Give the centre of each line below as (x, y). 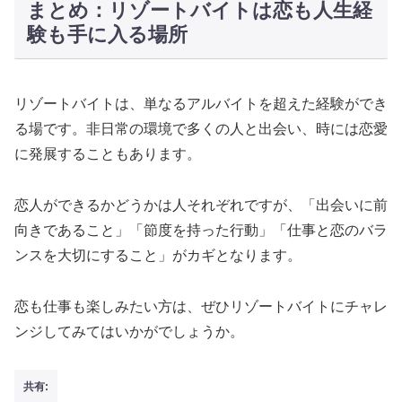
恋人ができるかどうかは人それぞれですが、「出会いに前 (201, 205)
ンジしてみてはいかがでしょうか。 (129, 331)
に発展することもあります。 (108, 153)
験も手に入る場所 (107, 34)
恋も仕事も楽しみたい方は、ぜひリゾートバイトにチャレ (201, 306)
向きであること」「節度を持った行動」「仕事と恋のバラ (201, 230)
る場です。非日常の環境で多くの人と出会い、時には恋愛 (201, 128)
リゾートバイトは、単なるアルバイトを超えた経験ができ (201, 103)
